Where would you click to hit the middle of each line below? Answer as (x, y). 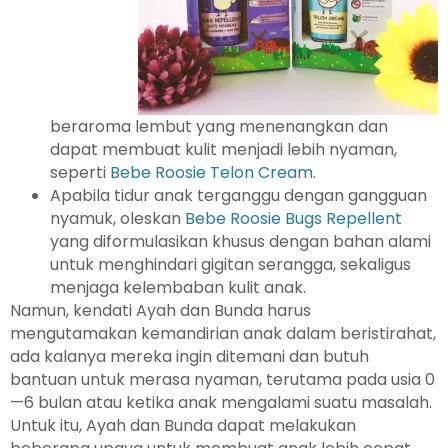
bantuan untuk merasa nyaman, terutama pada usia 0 (222, 379)
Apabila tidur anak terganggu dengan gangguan (238, 195)
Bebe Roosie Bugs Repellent (293, 218)
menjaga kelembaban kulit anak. (178, 287)
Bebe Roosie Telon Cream (211, 172)
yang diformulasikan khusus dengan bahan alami (240, 241)
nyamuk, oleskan (117, 218)
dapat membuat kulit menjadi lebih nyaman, (223, 149)
